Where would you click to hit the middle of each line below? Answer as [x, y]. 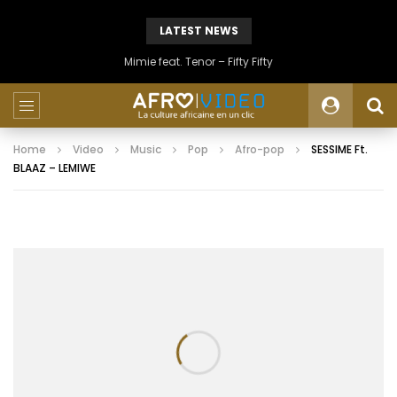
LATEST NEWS [198, 31]
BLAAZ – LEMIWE [54, 168]
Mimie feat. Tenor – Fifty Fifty [198, 62]
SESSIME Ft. [339, 149]
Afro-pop [260, 149]
